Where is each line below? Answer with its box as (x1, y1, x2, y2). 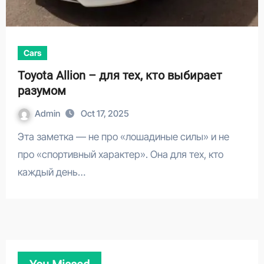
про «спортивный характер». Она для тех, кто (17, 148, 223, 160)
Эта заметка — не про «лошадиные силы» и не (17, 131, 24, 143)
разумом (17, 84, 66, 98)
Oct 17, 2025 (80, 108, 129, 119)
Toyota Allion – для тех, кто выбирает (17, 68, 222, 82)
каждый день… (17, 166, 85, 178)
